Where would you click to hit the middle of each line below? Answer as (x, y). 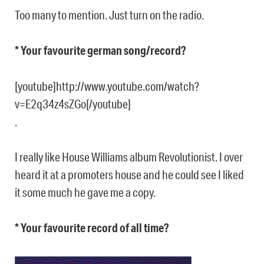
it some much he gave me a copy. (85, 192)
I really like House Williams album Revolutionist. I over (129, 157)
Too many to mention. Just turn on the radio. (109, 15)
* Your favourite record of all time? (92, 228)
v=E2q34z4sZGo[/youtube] (73, 104)
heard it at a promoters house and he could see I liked (129, 175)
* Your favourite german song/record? (100, 51)
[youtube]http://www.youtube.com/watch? (107, 86)
